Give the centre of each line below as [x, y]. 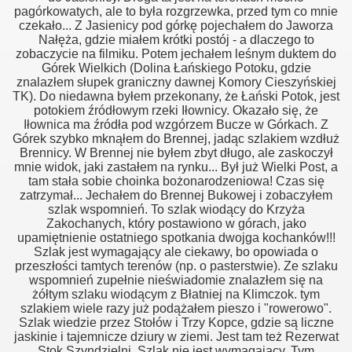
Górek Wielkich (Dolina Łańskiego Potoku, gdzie [176, 68]
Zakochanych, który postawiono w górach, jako [176, 224]
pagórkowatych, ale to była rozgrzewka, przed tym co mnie [176, 11]
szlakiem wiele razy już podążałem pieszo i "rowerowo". [176, 308]
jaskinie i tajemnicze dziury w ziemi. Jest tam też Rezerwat [176, 337]
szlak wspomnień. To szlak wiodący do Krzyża [176, 209]
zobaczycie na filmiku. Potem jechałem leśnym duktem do [176, 54]
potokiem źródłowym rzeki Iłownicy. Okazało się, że [176, 110]
